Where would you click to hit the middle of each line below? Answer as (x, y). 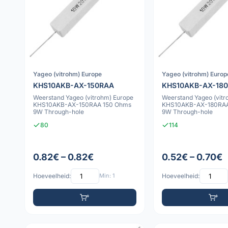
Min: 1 (107, 176)
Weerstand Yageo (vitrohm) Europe (83, 97)
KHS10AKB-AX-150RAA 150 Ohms (82, 104)
